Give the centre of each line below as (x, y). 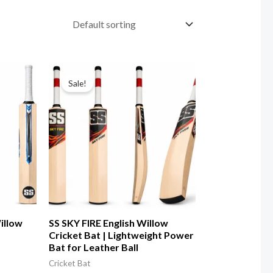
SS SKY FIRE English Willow (108, 223)
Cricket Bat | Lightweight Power (121, 235)
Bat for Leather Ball (93, 247)
